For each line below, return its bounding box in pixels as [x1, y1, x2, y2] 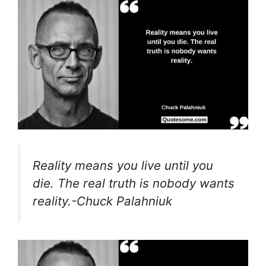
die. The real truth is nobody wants [33, 175, 235, 191]
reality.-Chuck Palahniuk [33, 193, 172, 208]
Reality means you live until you [33, 157, 213, 173]
